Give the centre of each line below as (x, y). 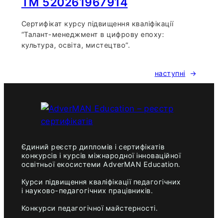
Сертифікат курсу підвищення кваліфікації (97, 24)
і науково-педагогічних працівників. (87, 191)
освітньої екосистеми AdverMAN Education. (101, 164)
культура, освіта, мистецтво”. (76, 45)
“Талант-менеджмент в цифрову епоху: (93, 35)
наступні (170, 73)
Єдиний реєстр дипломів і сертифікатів (93, 147)
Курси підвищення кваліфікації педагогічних (101, 182)
